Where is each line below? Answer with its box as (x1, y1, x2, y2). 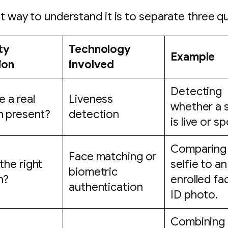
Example (170, 49, 215, 64)
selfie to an (170, 157, 227, 171)
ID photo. (170, 187, 218, 202)
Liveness (69, 92, 113, 106)
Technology (69, 42, 131, 56)
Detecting (170, 84, 222, 98)
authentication (69, 180, 143, 194)
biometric (69, 164, 118, 179)
